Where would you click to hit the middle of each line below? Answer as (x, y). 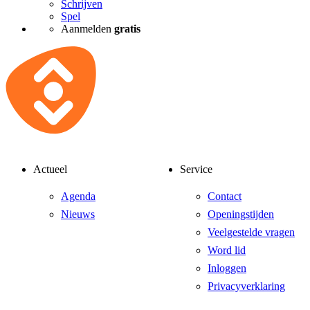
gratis (127, 29)
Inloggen (227, 268)
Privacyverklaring (246, 286)
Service (196, 169)
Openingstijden (241, 214)
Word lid (227, 250)
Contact (225, 196)
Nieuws (78, 214)
